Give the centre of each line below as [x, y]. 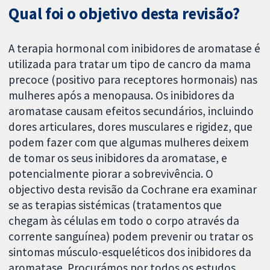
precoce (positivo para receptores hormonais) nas [133, 80]
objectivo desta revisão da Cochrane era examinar [133, 190]
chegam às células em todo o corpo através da [124, 221]
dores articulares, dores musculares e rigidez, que [131, 127]
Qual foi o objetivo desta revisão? [124, 14]
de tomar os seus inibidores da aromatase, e [118, 158]
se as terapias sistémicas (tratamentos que [115, 205]
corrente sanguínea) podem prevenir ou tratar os [131, 237]
